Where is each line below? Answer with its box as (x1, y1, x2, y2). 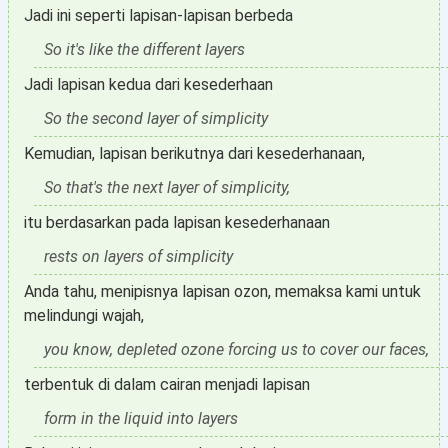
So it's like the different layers (44, 40, 245, 59)
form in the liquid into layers (44, 409, 238, 428)
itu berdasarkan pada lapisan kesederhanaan (24, 213, 330, 232)
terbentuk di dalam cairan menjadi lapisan (24, 375, 310, 394)
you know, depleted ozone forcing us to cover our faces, (44, 340, 429, 359)
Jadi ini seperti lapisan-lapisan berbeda (24, 6, 293, 25)
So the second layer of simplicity (44, 109, 268, 128)
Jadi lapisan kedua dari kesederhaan (24, 75, 273, 94)
